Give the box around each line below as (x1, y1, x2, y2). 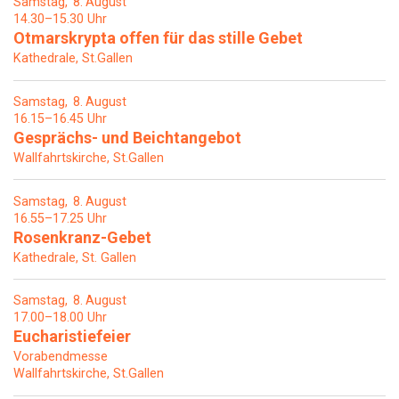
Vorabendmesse (13, 349, 108, 365)
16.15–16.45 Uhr (13, 110, 107, 126)
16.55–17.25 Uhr (13, 210, 107, 226)
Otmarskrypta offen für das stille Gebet (13, 28, 303, 48)
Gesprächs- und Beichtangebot (13, 127, 241, 147)
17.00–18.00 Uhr (13, 310, 107, 326)
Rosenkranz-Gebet (13, 227, 151, 247)
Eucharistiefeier (13, 327, 131, 346)
